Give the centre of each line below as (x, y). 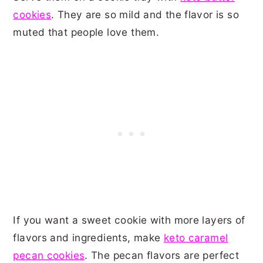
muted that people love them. (86, 32)
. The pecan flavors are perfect (162, 255)
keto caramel (196, 237)
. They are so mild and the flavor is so (145, 14)
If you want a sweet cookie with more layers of (129, 220)
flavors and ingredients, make (88, 237)
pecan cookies (49, 255)
